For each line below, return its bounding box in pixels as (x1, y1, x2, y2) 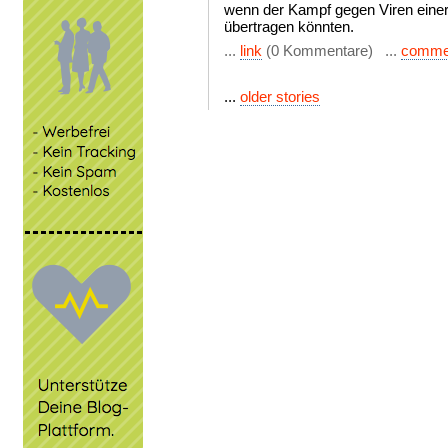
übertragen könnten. (224, 18, 354, 35)
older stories (240, 88, 320, 105)
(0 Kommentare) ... (262, 42, 401, 59)
